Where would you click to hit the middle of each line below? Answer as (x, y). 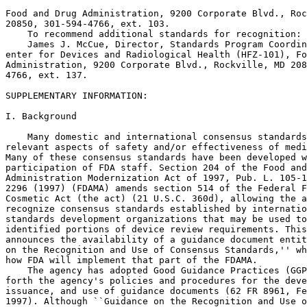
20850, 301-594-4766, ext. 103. (88, 24)
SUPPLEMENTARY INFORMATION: (77, 96)
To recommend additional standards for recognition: (153, 34)
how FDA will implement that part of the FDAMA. (132, 260)
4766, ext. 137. (47, 75)
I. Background (41, 116)
